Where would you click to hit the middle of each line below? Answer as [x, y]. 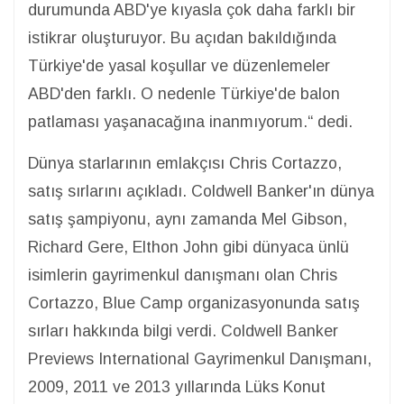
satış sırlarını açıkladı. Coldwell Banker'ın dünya [201, 191]
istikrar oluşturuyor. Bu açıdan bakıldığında [182, 37]
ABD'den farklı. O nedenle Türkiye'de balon [184, 93]
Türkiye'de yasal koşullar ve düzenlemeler [179, 65]
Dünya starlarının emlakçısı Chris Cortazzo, [185, 163]
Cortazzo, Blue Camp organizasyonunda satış [194, 303]
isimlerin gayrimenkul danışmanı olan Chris [183, 275]
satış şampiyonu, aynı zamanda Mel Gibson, [188, 219]
